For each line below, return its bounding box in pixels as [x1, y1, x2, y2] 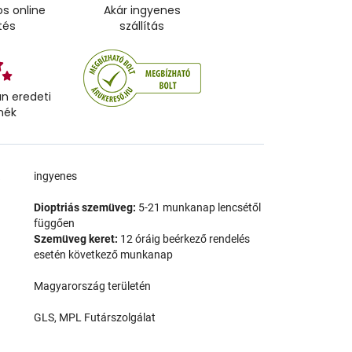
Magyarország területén [34, 280, 152, 292]
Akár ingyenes [103, 2, 181, 18]
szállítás [119, 18, 164, 34]
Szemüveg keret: [34, 233, 119, 245]
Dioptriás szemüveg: [34, 201, 137, 214]
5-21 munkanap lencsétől [136, 201, 262, 214]
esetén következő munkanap [34, 248, 174, 261]
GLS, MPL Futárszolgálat [34, 311, 156, 324]
